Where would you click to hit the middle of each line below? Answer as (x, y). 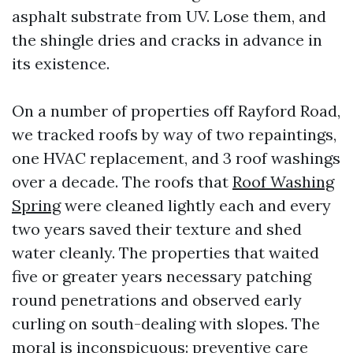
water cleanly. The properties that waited (165, 253)
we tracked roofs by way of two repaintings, (174, 134)
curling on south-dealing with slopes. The (166, 323)
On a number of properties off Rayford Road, (176, 111)
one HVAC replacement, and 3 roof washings (176, 158)
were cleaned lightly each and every (196, 205)
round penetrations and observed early (157, 300)
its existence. (61, 63)
